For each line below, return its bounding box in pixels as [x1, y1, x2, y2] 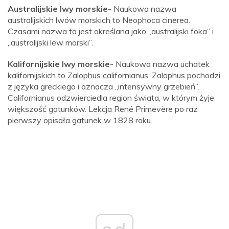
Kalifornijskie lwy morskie [8, 59, 110, 70]
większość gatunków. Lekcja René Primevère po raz [8, 104, 198, 114]
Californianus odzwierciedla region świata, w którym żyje [8, 93, 214, 103]
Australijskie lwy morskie [8, 4, 108, 14]
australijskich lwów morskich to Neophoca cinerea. [8, 15, 190, 26]
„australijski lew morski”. [8, 37, 93, 48]
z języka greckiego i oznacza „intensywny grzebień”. [8, 81, 199, 92]
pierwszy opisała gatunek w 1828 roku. [8, 115, 152, 126]
